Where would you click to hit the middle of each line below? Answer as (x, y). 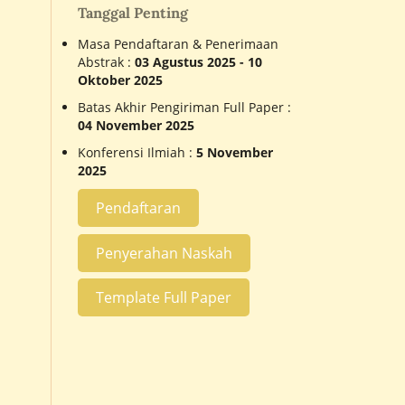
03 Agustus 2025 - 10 (198, 61)
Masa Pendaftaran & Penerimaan (178, 43)
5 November (235, 152)
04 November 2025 (136, 125)
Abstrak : (106, 61)
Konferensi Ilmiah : (137, 152)
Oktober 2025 (120, 80)
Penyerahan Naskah (164, 253)
